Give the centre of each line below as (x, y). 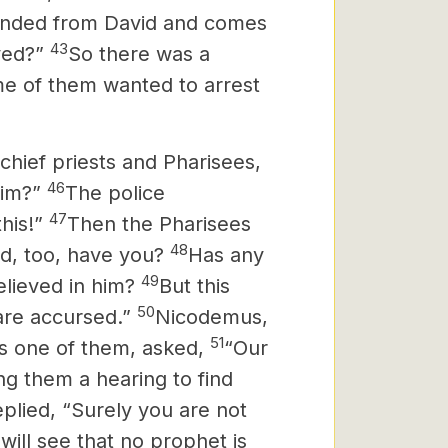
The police (115, 193)
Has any (226, 255)
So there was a (139, 54)
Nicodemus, (211, 317)
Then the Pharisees (159, 224)
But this (194, 286)
